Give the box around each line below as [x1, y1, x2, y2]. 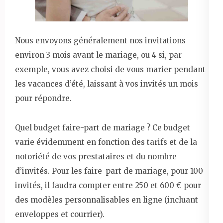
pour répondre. [15, 93, 72, 103]
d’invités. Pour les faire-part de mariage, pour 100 [15, 166, 203, 176]
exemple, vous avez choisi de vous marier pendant [15, 64, 206, 74]
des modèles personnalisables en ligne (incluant [15, 195, 198, 205]
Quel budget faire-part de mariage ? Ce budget [15, 122, 190, 132]
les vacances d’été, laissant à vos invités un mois [15, 79, 198, 89]
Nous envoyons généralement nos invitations [15, 35, 186, 45]
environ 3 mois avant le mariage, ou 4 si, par [15, 50, 182, 60]
